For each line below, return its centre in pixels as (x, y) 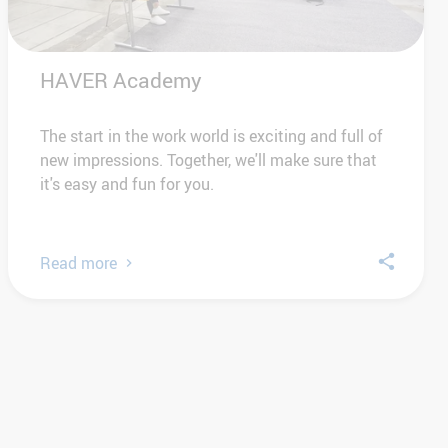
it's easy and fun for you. (127, 183)
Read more (78, 262)
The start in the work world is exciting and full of (211, 135)
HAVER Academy (121, 79)
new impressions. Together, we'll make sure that (208, 159)
